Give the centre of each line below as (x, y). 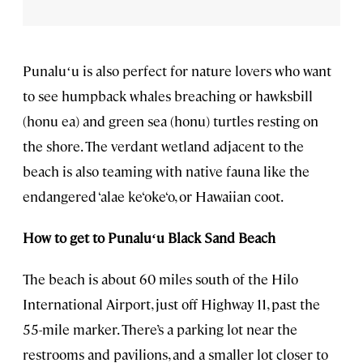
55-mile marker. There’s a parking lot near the (160, 329)
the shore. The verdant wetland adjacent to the (163, 145)
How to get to (64, 237)
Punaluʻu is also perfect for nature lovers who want (177, 70)
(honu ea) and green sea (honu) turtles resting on (171, 120)
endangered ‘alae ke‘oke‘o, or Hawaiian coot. (153, 196)
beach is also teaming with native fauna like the (166, 171)
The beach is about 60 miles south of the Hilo (160, 278)
